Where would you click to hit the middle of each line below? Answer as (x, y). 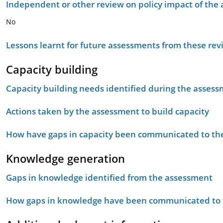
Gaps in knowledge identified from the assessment (109, 177)
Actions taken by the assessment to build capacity (108, 111)
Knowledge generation (65, 158)
